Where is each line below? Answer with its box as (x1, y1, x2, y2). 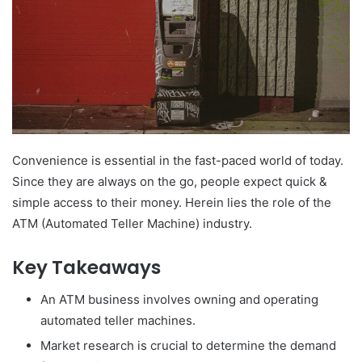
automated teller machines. (40, 313, 196, 329)
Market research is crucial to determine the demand (40, 338, 336, 354)
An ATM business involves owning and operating (40, 292, 318, 308)
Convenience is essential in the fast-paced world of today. (12, 152, 343, 168)
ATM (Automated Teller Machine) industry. (12, 215, 252, 231)
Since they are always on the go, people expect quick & (12, 173, 327, 189)
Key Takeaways (12, 254, 161, 280)
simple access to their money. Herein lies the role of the (12, 194, 331, 210)
